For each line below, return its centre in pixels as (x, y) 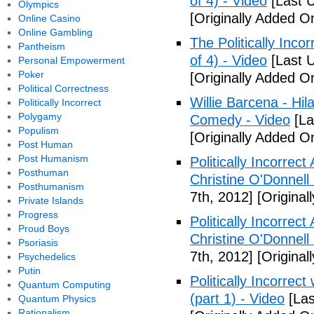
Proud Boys (43, 228)
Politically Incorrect (59, 102)
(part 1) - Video (237, 299)
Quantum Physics (57, 299)
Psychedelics (47, 257)
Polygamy (40, 116)
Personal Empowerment (71, 60)
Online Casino (49, 18)
